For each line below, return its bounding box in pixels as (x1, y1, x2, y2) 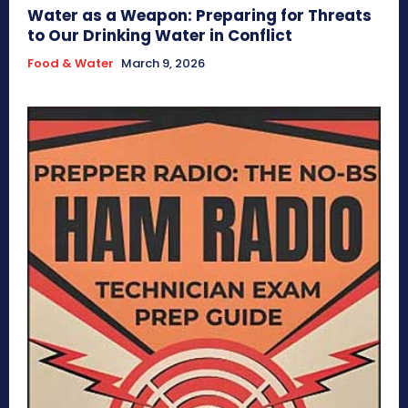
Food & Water (27, 55, 114, 73)
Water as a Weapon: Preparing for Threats (27, 5, 372, 27)
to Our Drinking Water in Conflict (27, 25, 292, 47)
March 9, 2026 (121, 55, 205, 73)
